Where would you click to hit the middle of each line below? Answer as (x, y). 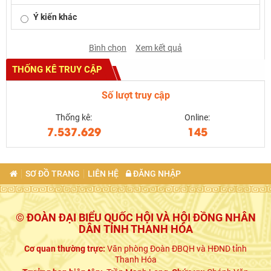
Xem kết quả (159, 48)
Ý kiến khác (55, 17)
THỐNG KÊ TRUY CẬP (57, 70)
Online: (197, 118)
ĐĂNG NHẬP (156, 174)
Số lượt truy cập (135, 96)
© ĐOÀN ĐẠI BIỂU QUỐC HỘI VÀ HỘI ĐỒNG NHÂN (135, 218)
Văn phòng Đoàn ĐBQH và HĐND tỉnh (177, 249)
